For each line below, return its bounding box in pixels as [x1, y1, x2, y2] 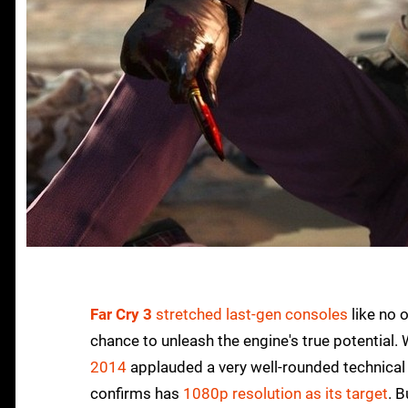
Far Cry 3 [90, 305, 152, 324]
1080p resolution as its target [183, 384, 388, 403]
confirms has [90, 384, 183, 403]
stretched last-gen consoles [156, 305, 348, 324]
